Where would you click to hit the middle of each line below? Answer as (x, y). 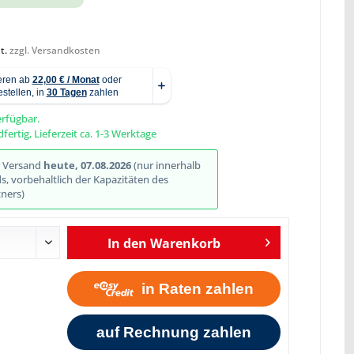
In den (128, 243)
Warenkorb (186, 243)
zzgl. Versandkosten (55, 50)
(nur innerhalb (166, 165)
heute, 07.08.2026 (87, 165)
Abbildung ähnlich (301, 85)
